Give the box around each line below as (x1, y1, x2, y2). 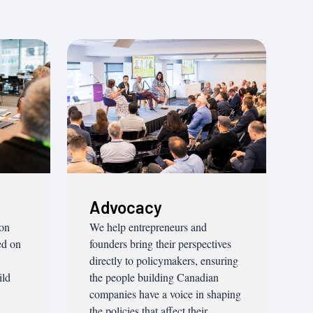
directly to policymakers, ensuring (89, 252, 239, 268)
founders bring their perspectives (89, 235, 232, 251)
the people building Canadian (89, 269, 219, 284)
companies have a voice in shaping (89, 286, 242, 301)
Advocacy (89, 196, 163, 217)
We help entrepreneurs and (89, 219, 208, 234)
